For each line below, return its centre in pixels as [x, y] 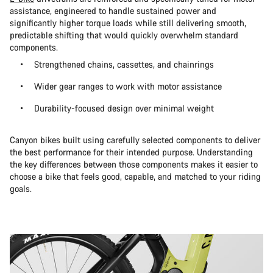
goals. [22, 189]
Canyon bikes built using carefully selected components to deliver [135, 140]
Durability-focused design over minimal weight [124, 108]
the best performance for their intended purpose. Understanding [131, 152]
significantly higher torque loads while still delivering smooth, [128, 23]
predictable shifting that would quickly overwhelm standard [124, 35]
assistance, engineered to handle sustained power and [113, 11]
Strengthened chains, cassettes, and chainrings [125, 65]
